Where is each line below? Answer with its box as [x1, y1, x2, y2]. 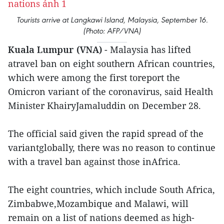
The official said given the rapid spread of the [8, 127, 203, 139]
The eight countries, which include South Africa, [8, 183, 215, 195]
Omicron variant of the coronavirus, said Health [8, 85, 213, 97]
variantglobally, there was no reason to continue [8, 141, 215, 153]
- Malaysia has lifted [104, 43, 191, 55]
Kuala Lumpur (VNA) [8, 43, 104, 55]
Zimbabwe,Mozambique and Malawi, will [8, 197, 188, 209]
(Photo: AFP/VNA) [83, 26, 141, 35]
